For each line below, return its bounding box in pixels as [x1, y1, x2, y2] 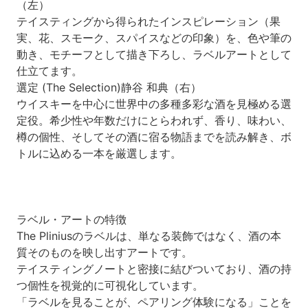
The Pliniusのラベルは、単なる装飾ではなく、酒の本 [16, 229, 281, 243]
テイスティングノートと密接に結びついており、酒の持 [16, 262, 291, 276]
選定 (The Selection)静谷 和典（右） [16, 80, 201, 95]
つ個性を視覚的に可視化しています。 [16, 278, 203, 293]
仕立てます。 [16, 64, 82, 78]
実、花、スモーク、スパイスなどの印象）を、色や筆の [16, 31, 291, 45]
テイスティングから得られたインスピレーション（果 [16, 14, 280, 29]
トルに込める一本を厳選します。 [16, 146, 181, 161]
